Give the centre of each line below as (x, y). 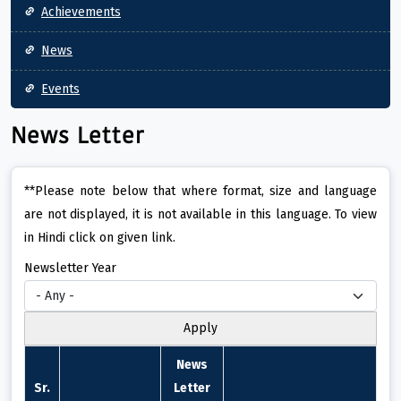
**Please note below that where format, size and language (200, 192)
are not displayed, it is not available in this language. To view (200, 215)
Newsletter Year (70, 269)
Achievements (81, 13)
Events (60, 90)
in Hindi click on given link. (100, 238)
